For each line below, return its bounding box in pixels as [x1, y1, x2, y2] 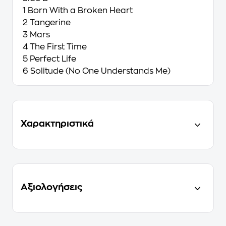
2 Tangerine [23, 19, 71, 27]
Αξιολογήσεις [21, 183, 82, 192]
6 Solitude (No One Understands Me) [23, 67, 171, 75]
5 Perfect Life [23, 55, 76, 63]
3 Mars [23, 31, 50, 39]
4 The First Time [23, 43, 87, 51]
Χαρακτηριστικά [21, 119, 94, 128]
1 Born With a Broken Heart [23, 7, 133, 15]
